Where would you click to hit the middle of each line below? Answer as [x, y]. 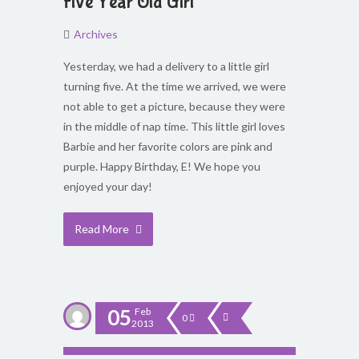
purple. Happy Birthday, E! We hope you [162, 166]
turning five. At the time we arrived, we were [175, 86]
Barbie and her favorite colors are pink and [168, 146]
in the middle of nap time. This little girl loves [174, 126]
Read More [103, 229]
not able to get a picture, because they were [174, 106]
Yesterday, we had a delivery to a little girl [166, 66]
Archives [96, 34]
